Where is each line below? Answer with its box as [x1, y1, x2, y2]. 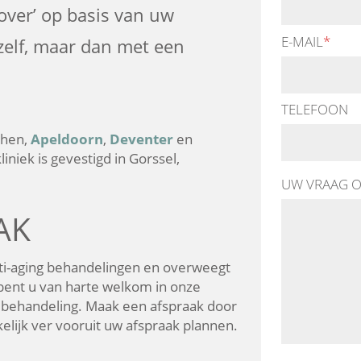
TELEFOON [281, 100, 348, 118]
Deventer [110, 129, 173, 148]
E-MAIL [281, 31, 323, 51]
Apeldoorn [31, 129, 103, 148]
